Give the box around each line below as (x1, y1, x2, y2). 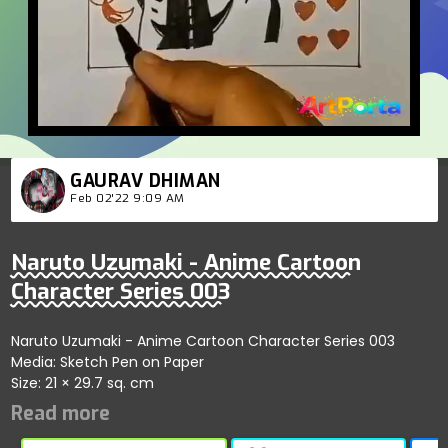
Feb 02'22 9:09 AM (70, 190, 185, 207)
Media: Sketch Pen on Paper (10, 351, 208, 372)
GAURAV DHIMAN (70, 169, 221, 194)
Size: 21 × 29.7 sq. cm (10, 372, 154, 393)
